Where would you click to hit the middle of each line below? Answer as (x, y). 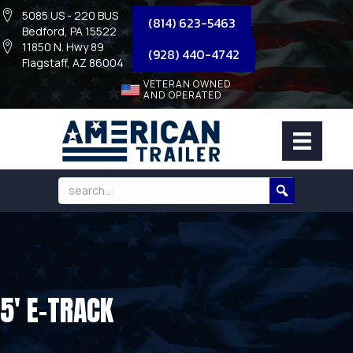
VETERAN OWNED (187, 84)
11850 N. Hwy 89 (63, 47)
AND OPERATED (182, 95)
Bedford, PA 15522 (69, 31)
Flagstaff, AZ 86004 (73, 63)
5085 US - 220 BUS (70, 15)
